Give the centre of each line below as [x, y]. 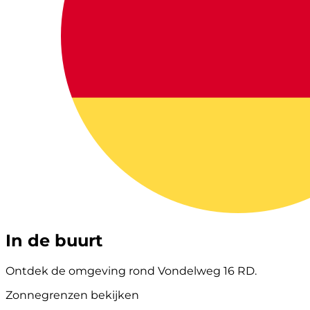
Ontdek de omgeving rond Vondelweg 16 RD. [131, 271]
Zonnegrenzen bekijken [72, 295]
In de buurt [54, 240]
